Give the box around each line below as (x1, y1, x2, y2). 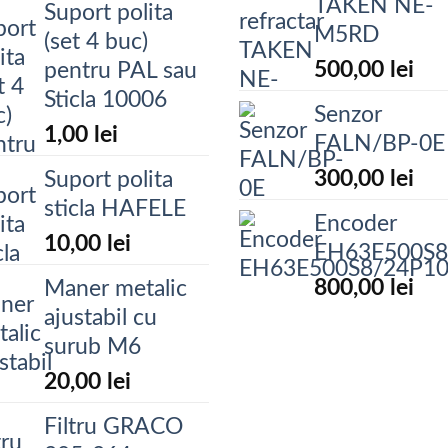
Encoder (314, 213, 397, 236)
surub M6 (44, 336, 141, 359)
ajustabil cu (44, 307, 157, 330)
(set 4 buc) (44, 31, 148, 54)
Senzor (314, 104, 382, 127)
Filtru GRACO (44, 416, 183, 439)
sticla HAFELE (44, 198, 186, 221)
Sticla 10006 (44, 89, 167, 112)
